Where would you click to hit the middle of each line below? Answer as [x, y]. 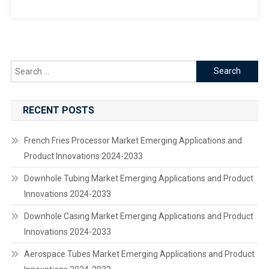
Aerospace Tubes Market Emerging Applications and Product [139, 254]
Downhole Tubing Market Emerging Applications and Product [138, 178]
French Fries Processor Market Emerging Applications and [133, 140]
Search [210, 67]
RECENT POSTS [58, 110]
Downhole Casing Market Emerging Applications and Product [138, 216]
